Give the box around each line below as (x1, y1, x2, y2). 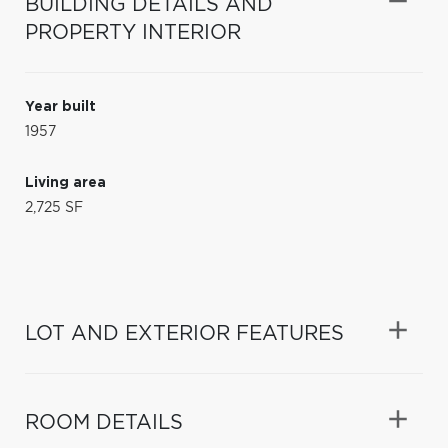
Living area (25, 175, 106, 190)
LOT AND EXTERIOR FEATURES (25, 323, 344, 344)
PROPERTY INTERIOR (25, 22, 241, 43)
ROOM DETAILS (25, 412, 183, 433)
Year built (25, 99, 96, 114)
